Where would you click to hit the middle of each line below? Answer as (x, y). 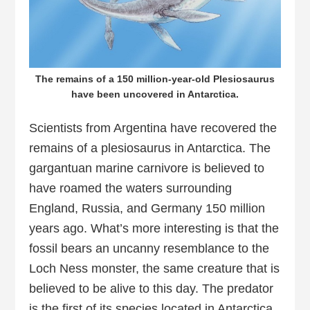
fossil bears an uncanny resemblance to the (149, 249)
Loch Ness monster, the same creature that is (155, 269)
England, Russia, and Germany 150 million (147, 209)
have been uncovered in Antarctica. (155, 94)
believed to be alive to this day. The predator (152, 289)
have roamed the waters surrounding (131, 189)
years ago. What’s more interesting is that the (154, 229)
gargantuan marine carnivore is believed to (147, 168)
